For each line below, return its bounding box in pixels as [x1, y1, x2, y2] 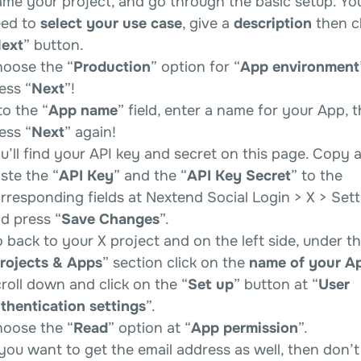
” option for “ [151, 57, 240, 76]
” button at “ [234, 275, 318, 293]
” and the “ [114, 166, 187, 185]
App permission [191, 318, 298, 337]
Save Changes [61, 210, 160, 228]
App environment [240, 57, 359, 76]
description [234, 14, 312, 32]
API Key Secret [187, 166, 291, 185]
